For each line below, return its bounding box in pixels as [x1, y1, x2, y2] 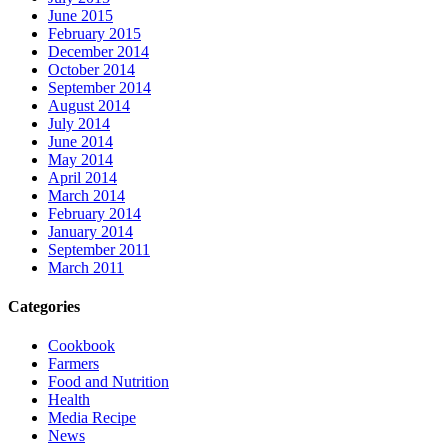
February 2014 [48, 204, 141, 222]
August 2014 [48, 96, 130, 114]
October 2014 [48, 60, 135, 78]
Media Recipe [48, 409, 136, 427]
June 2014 [48, 132, 113, 150]
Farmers [48, 355, 99, 373]
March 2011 [48, 258, 124, 276]
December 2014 [48, 42, 149, 60]
